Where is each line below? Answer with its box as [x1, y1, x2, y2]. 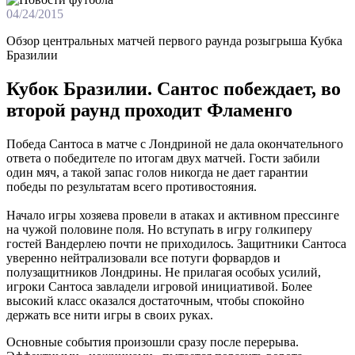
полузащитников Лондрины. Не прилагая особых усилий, [6, 265, 321, 279]
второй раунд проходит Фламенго [6, 99, 292, 120]
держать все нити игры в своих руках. [6, 307, 213, 322]
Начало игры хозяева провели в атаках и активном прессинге [6, 208, 339, 222]
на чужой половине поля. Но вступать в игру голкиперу [6, 222, 312, 236]
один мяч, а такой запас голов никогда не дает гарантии [6, 165, 308, 179]
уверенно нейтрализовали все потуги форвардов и [6, 250, 281, 265]
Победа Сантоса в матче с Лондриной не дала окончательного [6, 136, 343, 151]
